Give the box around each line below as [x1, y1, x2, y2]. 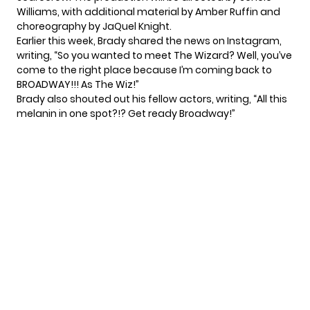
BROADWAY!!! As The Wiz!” [17, 77, 139, 92]
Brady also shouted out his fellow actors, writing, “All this [17, 92, 287, 107]
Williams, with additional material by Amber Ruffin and [17, 5, 280, 19]
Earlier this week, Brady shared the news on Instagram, [17, 34, 282, 48]
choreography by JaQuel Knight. [17, 19, 172, 34]
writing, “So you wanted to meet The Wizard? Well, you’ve [17, 48, 292, 63]
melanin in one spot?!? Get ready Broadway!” [17, 107, 235, 121]
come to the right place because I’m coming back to [17, 63, 272, 77]
